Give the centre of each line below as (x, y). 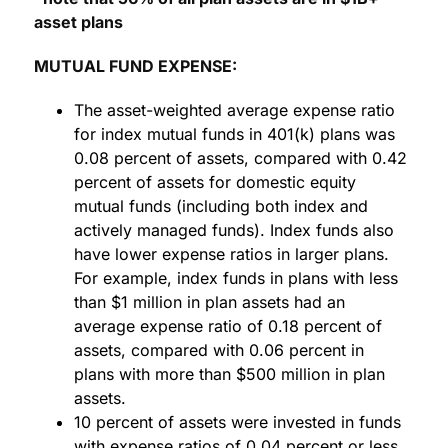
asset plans (78, 22)
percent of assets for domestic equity (215, 182)
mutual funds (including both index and (221, 206)
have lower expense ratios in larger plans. (234, 254)
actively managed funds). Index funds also (234, 230)
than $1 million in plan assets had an (209, 302)
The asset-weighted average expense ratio (234, 110)
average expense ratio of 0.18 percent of (228, 326)
